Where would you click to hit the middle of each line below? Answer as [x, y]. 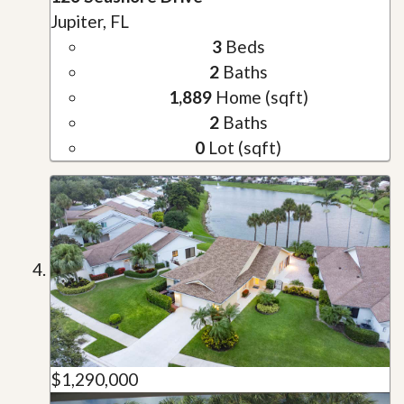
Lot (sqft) [243, 148]
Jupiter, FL [90, 22]
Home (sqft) [260, 97]
